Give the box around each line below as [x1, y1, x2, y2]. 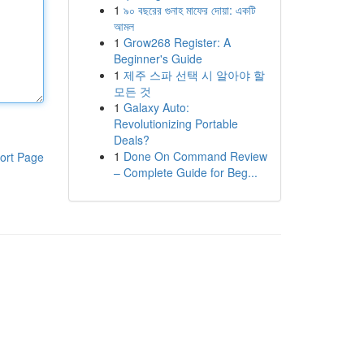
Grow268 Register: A [123, 34, 231, 50]
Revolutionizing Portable [113, 115, 238, 132]
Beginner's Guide [113, 50, 202, 67]
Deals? [113, 132, 149, 148]
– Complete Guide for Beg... [113, 164, 258, 180]
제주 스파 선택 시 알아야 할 [123, 67, 265, 83]
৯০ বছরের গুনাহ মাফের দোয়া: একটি [123, 2, 256, 18]
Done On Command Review [123, 148, 267, 164]
